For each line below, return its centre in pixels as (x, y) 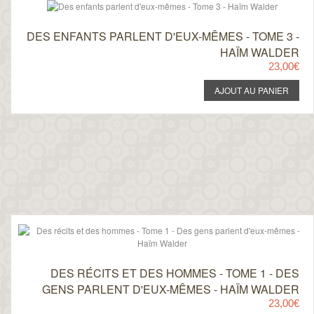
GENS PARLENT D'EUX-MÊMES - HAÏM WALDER (170, 289)
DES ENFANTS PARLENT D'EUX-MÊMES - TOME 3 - (163, 36)
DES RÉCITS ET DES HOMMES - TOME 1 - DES (175, 273)
